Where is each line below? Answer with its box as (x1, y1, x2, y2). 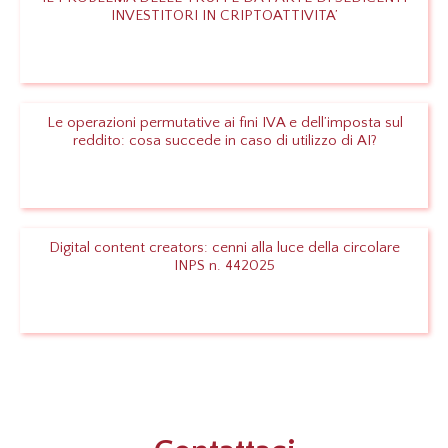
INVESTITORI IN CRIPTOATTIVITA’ (111, 7, 338, 25)
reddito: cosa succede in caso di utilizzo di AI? (72, 132, 377, 150)
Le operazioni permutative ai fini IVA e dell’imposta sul (46, 114, 403, 132)
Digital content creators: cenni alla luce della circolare (49, 239, 400, 257)
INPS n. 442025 (174, 257, 275, 275)
